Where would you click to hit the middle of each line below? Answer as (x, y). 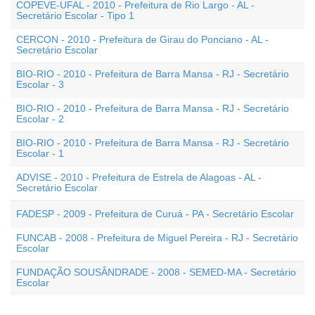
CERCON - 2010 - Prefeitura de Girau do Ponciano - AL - (142, 39)
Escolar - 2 (40, 119)
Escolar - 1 (40, 153)
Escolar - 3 (40, 84)
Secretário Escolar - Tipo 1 (75, 15)
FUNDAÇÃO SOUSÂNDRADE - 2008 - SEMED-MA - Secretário (156, 272)
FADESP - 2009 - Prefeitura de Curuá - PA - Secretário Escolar (155, 214)
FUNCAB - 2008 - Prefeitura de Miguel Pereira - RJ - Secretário (157, 238)
